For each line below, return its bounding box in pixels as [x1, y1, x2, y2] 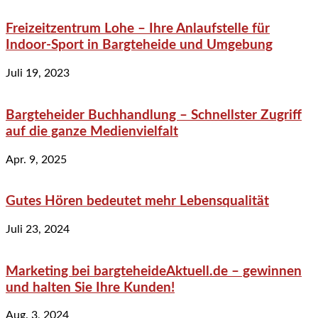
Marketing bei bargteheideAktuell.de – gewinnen [6, 264, 302, 278]
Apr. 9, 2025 [6, 153, 67, 165]
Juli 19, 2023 [6, 67, 70, 79]
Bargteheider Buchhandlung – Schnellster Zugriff [6, 108, 302, 122]
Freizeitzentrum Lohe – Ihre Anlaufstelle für [6, 22, 270, 36]
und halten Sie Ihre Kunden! [6, 280, 175, 295]
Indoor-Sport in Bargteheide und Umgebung [6, 38, 273, 53]
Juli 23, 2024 [6, 223, 70, 235]
